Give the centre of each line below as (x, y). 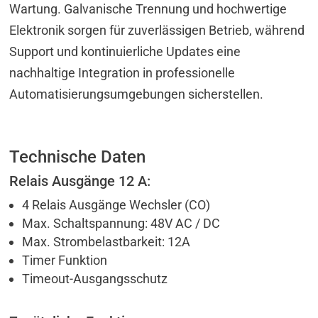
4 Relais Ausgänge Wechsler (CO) (116, 204)
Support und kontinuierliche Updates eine (125, 51)
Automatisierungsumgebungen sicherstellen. (137, 94)
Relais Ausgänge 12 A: (80, 181)
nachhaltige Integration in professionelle (122, 72)
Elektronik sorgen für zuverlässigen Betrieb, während (157, 30)
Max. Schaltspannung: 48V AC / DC (121, 223)
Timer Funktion (65, 260)
